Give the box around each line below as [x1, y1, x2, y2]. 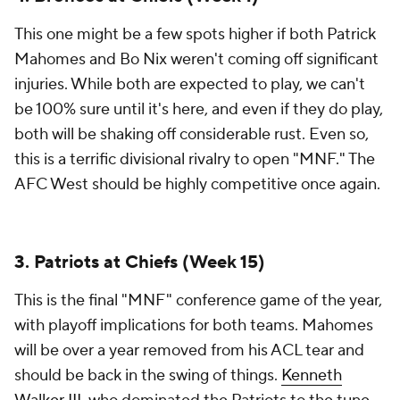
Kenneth [281, 365, 342, 386]
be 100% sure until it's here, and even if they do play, [14, 99, 383, 120]
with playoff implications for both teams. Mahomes [14, 315, 373, 336]
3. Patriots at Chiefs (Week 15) [14, 251, 265, 274]
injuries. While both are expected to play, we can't [14, 74, 365, 95]
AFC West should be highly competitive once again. [14, 174, 380, 195]
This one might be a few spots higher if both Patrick [14, 24, 376, 45]
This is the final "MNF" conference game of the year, [14, 290, 382, 311]
